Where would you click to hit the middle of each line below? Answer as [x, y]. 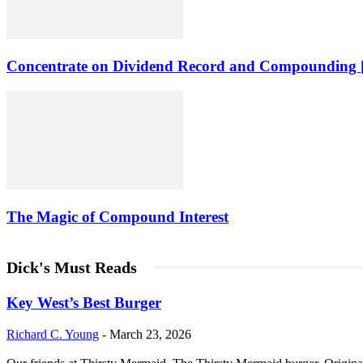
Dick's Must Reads [72, 267]
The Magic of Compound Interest [117, 216]
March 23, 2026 [150, 335]
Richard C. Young [53, 335]
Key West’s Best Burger [84, 303]
